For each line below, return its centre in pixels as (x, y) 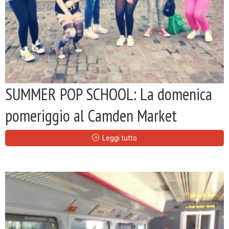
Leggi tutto (120, 138)
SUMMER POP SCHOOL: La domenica (109, 94)
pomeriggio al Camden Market (91, 115)
